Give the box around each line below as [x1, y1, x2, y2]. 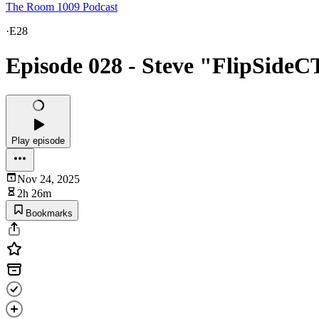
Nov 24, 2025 [17, 172, 80, 185]
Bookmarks [26, 207, 73, 219]
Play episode [11, 135, 65, 146]
